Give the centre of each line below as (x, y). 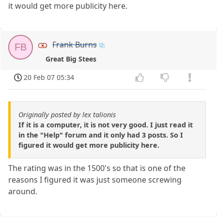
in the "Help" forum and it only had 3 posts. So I (101, 135)
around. (23, 191)
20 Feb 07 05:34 (49, 77)
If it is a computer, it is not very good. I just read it (106, 125)
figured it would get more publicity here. (89, 145)
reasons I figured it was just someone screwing (95, 180)
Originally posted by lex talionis (67, 115)
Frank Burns (75, 45)
